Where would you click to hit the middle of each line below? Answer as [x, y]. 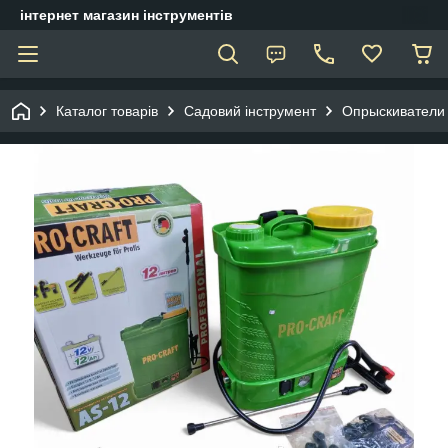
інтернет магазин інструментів [126, 15]
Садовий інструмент [250, 111]
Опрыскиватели [393, 111]
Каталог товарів [107, 111]
